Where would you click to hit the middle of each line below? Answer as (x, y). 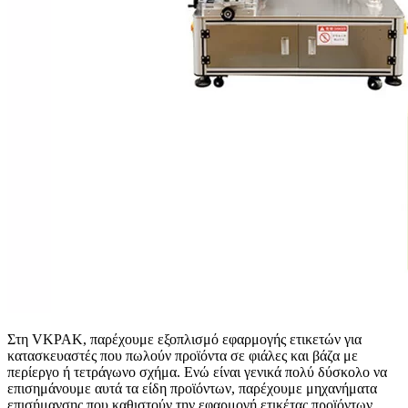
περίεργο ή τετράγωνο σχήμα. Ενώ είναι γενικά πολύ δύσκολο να (197, 372)
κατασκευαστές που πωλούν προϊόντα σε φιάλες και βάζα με (183, 355)
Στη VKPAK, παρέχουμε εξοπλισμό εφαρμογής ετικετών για (184, 339)
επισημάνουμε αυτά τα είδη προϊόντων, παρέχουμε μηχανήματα (192, 388)
